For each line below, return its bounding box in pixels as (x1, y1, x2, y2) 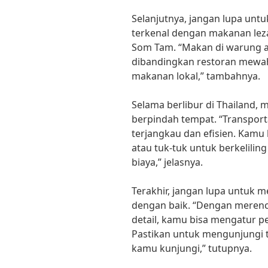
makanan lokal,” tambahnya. (132, 69, 260, 83)
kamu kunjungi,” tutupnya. (132, 242, 252, 255)
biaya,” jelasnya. (132, 156, 203, 169)
